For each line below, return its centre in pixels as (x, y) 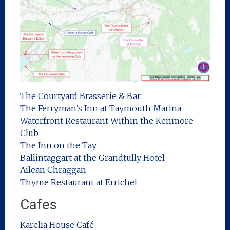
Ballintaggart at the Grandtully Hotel (92, 157)
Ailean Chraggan (53, 170)
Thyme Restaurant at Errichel (78, 182)
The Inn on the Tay (58, 145)
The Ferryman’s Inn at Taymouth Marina (100, 108)
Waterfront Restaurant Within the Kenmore (106, 120)
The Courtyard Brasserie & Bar (80, 96)
